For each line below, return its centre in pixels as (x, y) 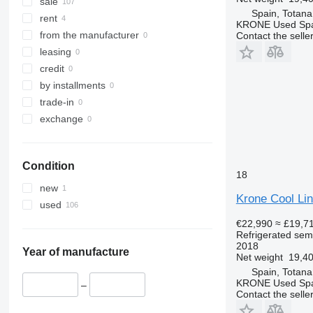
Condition (48, 166)
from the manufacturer (89, 35)
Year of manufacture (75, 252)
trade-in (57, 102)
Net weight (259, 257)
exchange (61, 119)
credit (52, 69)
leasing (55, 52)
